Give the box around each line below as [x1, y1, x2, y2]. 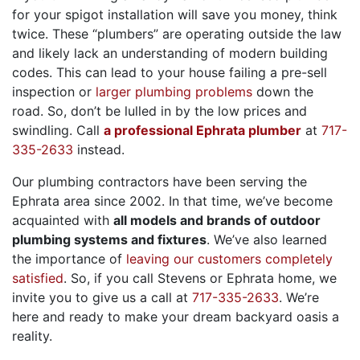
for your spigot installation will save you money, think [12, 6, 337, 23]
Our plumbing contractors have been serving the [12, 174, 307, 190]
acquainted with [12, 212, 113, 229]
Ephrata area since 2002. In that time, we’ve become [12, 193, 333, 210]
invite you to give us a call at [12, 289, 192, 306]
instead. [73, 141, 125, 158]
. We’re [279, 289, 319, 306]
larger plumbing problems [96, 84, 252, 100]
